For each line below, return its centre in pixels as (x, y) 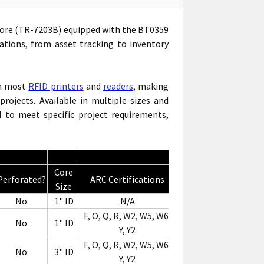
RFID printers (56, 86)
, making (151, 86)
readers (118, 86)
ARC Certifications (128, 179)
